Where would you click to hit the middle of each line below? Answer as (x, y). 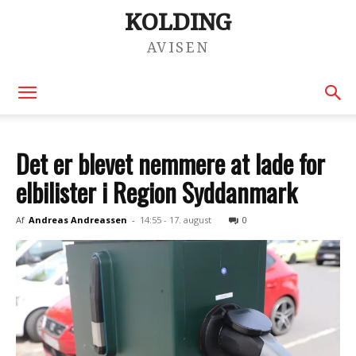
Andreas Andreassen (78, 220)
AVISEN (178, 48)
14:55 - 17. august (176, 220)
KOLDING (178, 23)
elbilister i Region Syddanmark (157, 192)
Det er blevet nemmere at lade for (170, 163)
